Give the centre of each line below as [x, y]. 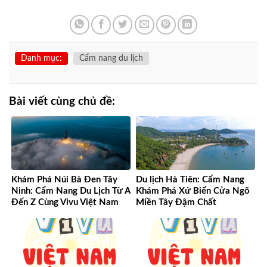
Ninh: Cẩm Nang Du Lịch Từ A [71, 191]
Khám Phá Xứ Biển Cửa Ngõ [193, 191]
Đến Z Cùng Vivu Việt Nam [65, 203]
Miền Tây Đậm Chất [176, 203]
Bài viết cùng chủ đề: [62, 101]
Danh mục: [41, 58]
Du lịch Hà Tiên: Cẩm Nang [190, 180]
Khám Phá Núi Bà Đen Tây [64, 180]
